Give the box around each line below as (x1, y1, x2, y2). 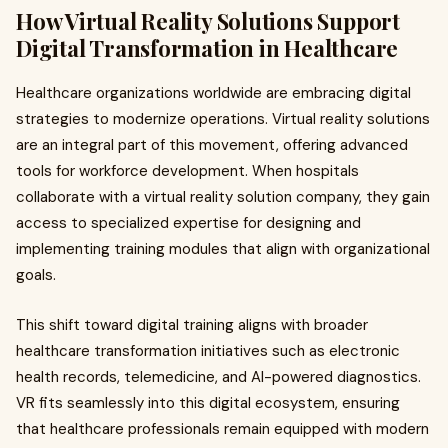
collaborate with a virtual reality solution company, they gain (16, 187, 430, 207)
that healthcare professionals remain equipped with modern (16, 419, 429, 439)
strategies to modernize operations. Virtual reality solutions (16, 109, 430, 129)
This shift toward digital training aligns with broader (16, 315, 368, 335)
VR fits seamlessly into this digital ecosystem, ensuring (16, 393, 400, 413)
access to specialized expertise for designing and (16, 213, 361, 233)
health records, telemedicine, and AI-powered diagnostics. (16, 367, 421, 387)
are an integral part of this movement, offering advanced (16, 135, 408, 155)
